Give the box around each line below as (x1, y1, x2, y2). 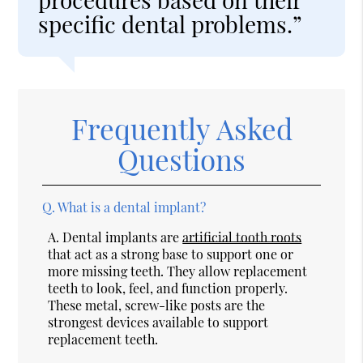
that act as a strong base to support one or (48, 245, 294, 263)
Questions (117, 139, 246, 178)
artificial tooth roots (182, 228, 302, 246)
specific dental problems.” (38, 8, 303, 39)
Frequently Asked (70, 109, 293, 147)
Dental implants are (62, 228, 183, 246)
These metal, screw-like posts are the (48, 296, 266, 314)
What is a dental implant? (58, 198, 207, 216)
